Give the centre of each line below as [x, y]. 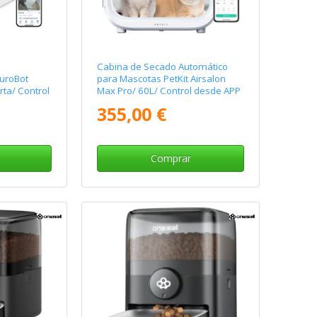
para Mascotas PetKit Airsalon [162, 79]
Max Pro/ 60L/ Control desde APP [169, 91]
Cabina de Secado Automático [163, 67]
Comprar [171, 158]
